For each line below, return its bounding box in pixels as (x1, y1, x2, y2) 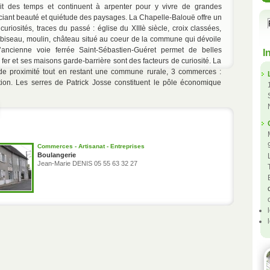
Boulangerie (37, 151, 76, 159)
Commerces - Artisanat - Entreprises (37, 143, 145, 149)
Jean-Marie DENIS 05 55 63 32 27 (37, 160, 137, 167)
